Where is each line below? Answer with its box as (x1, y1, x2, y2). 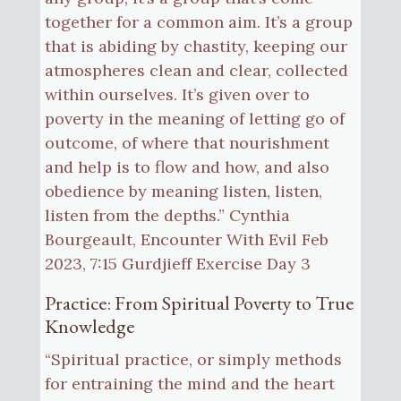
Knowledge (44, 312, 134, 339)
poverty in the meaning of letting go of (44, 107, 345, 129)
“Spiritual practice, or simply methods (44, 348, 342, 370)
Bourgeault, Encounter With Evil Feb (44, 228, 328, 250)
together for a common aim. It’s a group (44, 11, 353, 32)
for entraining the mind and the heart (44, 372, 335, 394)
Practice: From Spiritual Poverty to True (44, 289, 354, 316)
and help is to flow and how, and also (44, 156, 329, 177)
